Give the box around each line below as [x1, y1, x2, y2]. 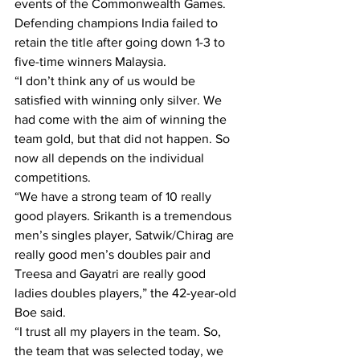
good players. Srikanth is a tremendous [14, 209, 235, 223]
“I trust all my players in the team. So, [14, 325, 224, 338]
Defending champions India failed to [14, 16, 221, 30]
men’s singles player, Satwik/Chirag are [14, 228, 237, 242]
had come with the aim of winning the [14, 112, 230, 126]
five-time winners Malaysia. [14, 55, 166, 68]
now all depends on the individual [14, 151, 207, 165]
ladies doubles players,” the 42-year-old [14, 286, 239, 300]
